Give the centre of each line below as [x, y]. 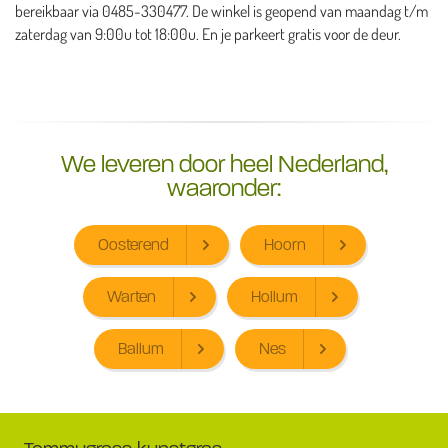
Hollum [274, 297]
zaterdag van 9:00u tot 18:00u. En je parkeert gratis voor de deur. [208, 34]
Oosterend [133, 245]
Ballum [141, 349]
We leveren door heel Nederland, [224, 165]
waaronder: [224, 189]
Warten [131, 297]
